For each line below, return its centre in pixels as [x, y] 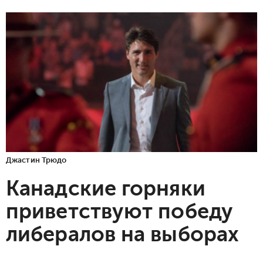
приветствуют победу [119, 211]
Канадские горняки [106, 188]
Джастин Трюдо [36, 160]
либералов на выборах [123, 234]
